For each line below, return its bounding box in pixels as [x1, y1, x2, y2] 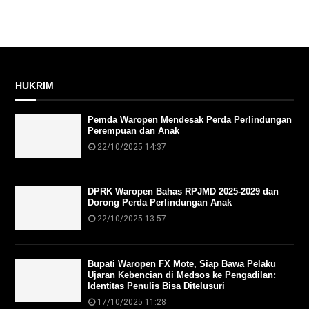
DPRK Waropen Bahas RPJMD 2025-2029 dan [87, 186, 279, 197]
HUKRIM [14, 80, 54, 91]
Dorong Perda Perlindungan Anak [87, 197, 232, 208]
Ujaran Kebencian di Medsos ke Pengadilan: [87, 269, 276, 280]
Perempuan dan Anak [87, 126, 179, 136]
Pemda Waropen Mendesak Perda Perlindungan [87, 114, 292, 125]
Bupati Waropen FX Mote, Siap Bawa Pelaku [87, 258, 276, 269]
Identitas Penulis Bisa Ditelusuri [87, 280, 225, 291]
